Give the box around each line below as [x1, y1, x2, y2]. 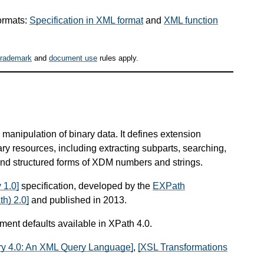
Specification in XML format [29, 15, 143, 25]
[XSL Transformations [138, 242, 227, 252]
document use [49, 54, 97, 63]
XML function [164, 15, 218, 25]
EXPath [153, 180, 185, 191]
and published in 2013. [29, 194, 127, 205]
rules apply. [97, 54, 138, 63]
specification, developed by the [19, 180, 153, 191]
